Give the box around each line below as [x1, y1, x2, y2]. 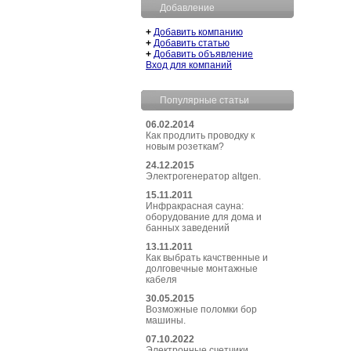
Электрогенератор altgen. [146, 171, 261, 182]
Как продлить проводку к [146, 130, 255, 141]
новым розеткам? [146, 141, 224, 152]
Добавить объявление [154, 49, 253, 60]
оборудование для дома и [146, 212, 262, 223]
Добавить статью [154, 38, 230, 49]
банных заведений [146, 223, 230, 233]
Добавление [160, 2, 215, 13]
